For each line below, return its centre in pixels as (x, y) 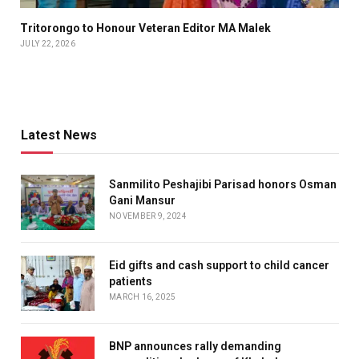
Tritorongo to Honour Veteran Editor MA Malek (145, 28)
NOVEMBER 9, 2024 (148, 216)
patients (131, 282)
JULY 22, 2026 (48, 44)
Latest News (59, 135)
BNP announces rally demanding (195, 347)
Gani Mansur (142, 201)
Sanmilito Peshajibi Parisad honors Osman (223, 185)
